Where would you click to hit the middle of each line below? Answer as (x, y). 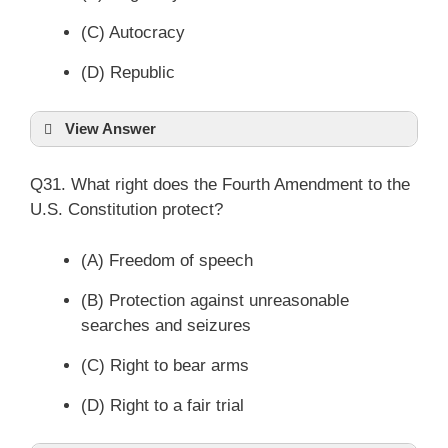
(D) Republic (128, 72)
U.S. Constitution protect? (126, 209)
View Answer (110, 128)
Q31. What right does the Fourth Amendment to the (220, 184)
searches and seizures (166, 325)
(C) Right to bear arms (165, 365)
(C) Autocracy (133, 32)
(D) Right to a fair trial (162, 405)
